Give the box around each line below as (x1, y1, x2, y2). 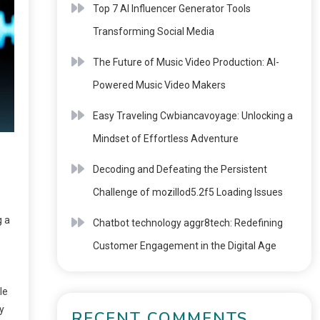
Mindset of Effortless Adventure (92, 133, 239, 144)
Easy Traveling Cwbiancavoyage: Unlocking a (92, 110, 293, 121)
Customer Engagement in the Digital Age (92, 240, 276, 251)
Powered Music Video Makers (92, 79, 226, 91)
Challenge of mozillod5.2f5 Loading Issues (92, 186, 283, 198)
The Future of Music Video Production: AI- (92, 56, 279, 68)
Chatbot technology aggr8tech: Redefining (92, 217, 283, 229)
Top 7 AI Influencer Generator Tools (92, 3, 251, 14)
